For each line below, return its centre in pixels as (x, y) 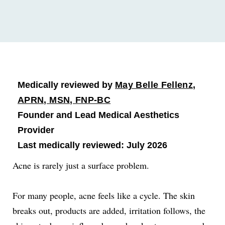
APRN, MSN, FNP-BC (64, 100)
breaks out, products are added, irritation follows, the (109, 210)
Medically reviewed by (66, 85)
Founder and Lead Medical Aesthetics (98, 115)
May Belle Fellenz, (155, 85)
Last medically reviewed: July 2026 (92, 145)
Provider (36, 130)
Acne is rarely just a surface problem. (81, 165)
